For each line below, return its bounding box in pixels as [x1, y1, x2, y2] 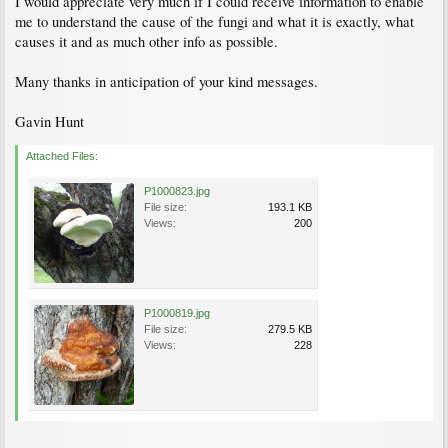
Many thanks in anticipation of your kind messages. [15, 72, 318, 91]
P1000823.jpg [144, 185, 210, 197]
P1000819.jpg [144, 307, 210, 319]
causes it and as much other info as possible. [15, 32, 278, 51]
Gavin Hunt [15, 112, 84, 131]
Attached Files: [26, 150, 98, 162]
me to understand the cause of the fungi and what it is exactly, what [15, 12, 414, 31]
